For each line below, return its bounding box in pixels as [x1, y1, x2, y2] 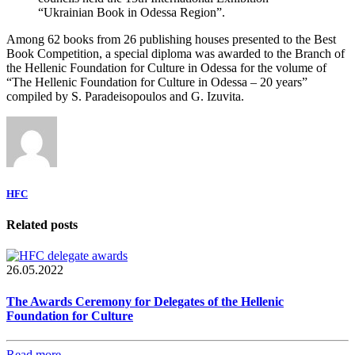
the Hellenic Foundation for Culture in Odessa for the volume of [6, 60, 326, 74]
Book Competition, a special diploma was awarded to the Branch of [6, 46, 345, 60]
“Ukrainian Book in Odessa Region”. [38, 5, 225, 19]
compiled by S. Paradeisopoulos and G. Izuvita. [6, 89, 244, 103]
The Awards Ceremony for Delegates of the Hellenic [6, 294, 284, 308]
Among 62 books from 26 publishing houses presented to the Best [6, 32, 336, 46]
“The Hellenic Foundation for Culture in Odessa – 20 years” [6, 74, 307, 89]
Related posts [6, 217, 78, 231]
